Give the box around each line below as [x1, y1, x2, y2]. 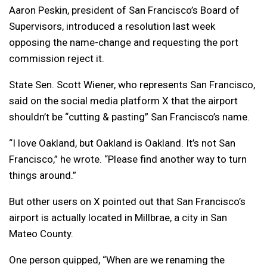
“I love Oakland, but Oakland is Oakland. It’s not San [9, 137, 235, 150]
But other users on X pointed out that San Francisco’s [9, 195, 246, 208]
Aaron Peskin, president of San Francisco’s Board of [9, 4, 240, 17]
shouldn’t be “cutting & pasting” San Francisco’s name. [9, 111, 250, 123]
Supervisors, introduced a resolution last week [9, 20, 215, 33]
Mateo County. [9, 228, 73, 240]
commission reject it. [9, 52, 104, 65]
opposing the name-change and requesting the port [9, 36, 238, 49]
